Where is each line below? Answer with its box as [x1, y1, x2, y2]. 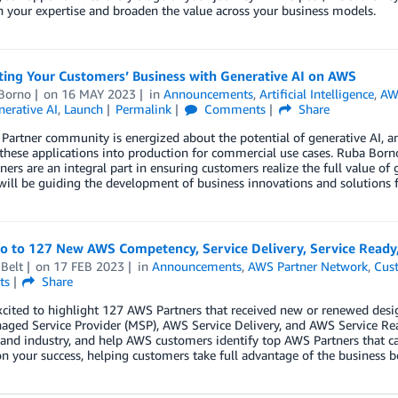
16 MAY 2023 [61, 86, 137, 102]
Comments [201, 101, 267, 117]
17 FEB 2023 [53, 259, 125, 275]
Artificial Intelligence [259, 86, 375, 102]
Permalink [115, 101, 172, 117]
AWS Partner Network [248, 259, 369, 275]
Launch [63, 101, 103, 117]
